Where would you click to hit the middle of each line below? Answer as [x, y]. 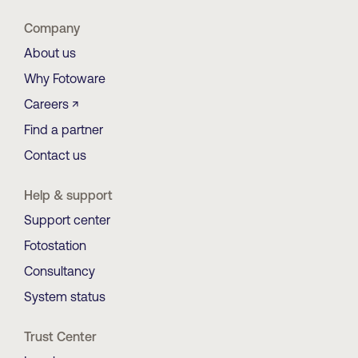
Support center [67, 220]
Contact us [55, 155]
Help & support [68, 195]
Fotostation [55, 246]
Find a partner [64, 130]
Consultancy [60, 271]
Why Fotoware [65, 79]
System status [65, 297]
